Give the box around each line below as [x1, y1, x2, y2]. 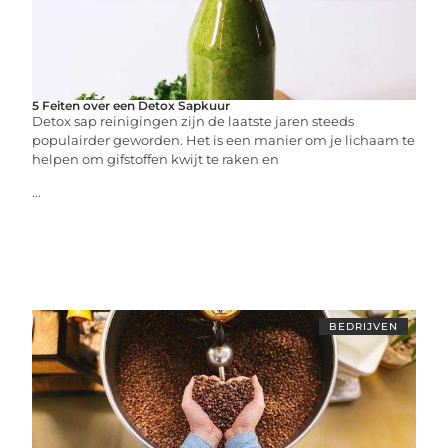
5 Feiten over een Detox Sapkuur [32, 98, 231, 113]
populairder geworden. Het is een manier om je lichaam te [32, 132, 416, 148]
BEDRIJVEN [328, 320, 398, 333]
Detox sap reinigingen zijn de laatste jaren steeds [32, 113, 355, 129]
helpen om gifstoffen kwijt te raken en [32, 151, 280, 167]
